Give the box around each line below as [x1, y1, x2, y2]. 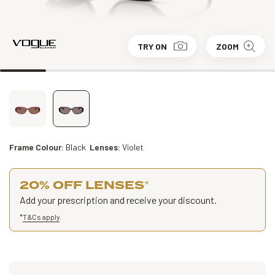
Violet [122, 142, 144, 152]
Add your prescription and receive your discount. [20, 194, 217, 206]
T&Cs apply [23, 212, 60, 221]
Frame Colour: [9, 142, 66, 152]
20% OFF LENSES [20, 177, 144, 194]
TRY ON [137, 41, 167, 52]
